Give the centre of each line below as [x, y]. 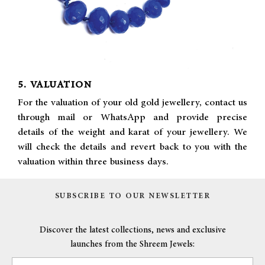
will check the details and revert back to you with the [132, 147]
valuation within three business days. [93, 161]
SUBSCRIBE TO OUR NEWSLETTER [132, 196]
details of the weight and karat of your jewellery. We [132, 132]
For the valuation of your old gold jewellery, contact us [132, 102]
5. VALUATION [55, 85]
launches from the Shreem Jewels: [132, 244]
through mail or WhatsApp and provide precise [132, 117]
